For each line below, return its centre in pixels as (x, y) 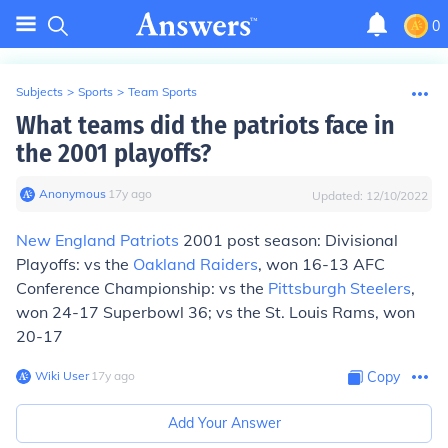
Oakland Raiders (195, 264)
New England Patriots (97, 240)
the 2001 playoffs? (113, 153)
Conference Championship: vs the (142, 288)
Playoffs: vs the (74, 264)
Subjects (39, 91)
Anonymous (72, 193)
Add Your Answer (224, 423)
